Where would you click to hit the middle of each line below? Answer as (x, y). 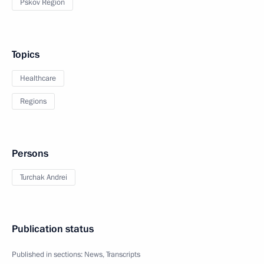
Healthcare (38, 78)
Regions (33, 101)
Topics (26, 55)
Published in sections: (48, 255)
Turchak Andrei (44, 177)
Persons (30, 154)
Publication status (53, 229)
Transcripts (123, 255)
